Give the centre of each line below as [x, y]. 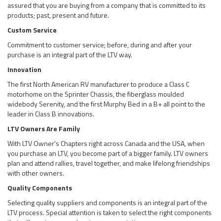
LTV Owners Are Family [44, 128]
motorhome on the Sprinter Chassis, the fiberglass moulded [96, 94]
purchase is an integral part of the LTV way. [70, 54]
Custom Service [32, 30]
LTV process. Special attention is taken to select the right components [110, 212]
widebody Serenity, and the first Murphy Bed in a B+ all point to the [106, 104]
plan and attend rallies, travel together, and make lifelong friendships [109, 163]
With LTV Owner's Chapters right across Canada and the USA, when [106, 143]
